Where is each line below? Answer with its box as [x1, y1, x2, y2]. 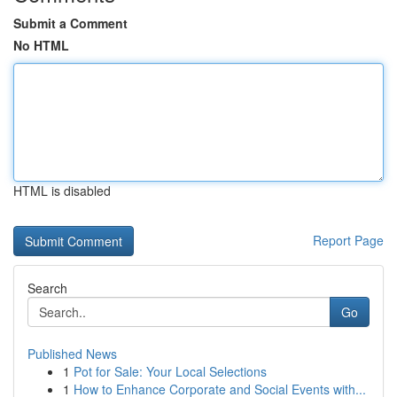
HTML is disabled [13, 182, 111, 199]
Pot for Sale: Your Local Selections [74, 362, 267, 380]
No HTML [13, 36, 69, 54]
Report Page [313, 231, 384, 249]
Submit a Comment [13, 14, 128, 32]
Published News [27, 345, 117, 362]
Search [27, 279, 67, 297]
